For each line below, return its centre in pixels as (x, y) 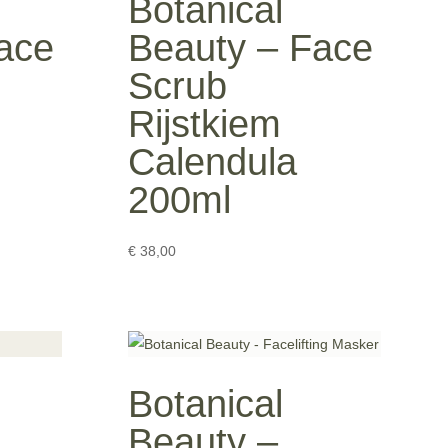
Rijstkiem (205, 124)
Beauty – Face (251, 48)
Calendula (213, 162)
